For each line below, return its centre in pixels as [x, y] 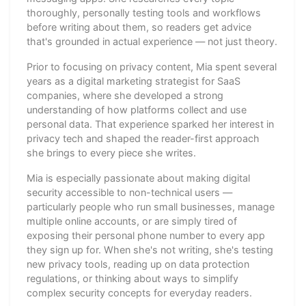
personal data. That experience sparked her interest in [150, 124]
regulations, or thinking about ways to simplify [133, 278]
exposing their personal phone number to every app [146, 235]
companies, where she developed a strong [125, 95]
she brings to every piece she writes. [111, 152]
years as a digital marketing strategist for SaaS [134, 81]
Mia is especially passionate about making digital [138, 178]
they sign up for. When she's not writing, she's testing [150, 249]
